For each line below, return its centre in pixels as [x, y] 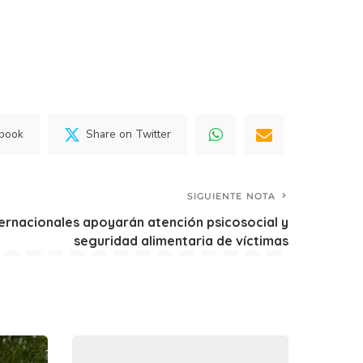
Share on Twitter [128, 135]
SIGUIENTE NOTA [231, 196]
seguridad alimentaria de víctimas [181, 240]
